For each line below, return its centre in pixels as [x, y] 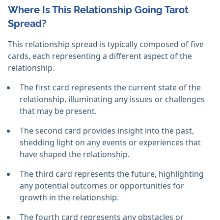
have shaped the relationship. [75, 154]
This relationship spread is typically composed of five [106, 44]
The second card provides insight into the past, [107, 131]
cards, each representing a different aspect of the [100, 56]
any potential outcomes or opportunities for [102, 186]
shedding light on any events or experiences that [110, 143]
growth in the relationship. [69, 198]
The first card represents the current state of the [110, 88]
